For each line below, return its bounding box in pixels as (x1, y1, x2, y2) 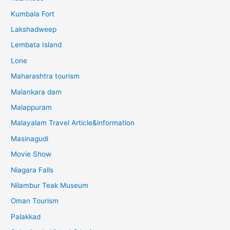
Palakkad (11, 212, 41, 221)
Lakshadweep (11, 25, 57, 33)
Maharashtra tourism (11, 72, 80, 81)
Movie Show (11, 150, 52, 159)
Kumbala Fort (11, 9, 55, 18)
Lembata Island (11, 41, 62, 49)
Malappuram (11, 103, 52, 112)
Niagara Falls (11, 165, 54, 174)
